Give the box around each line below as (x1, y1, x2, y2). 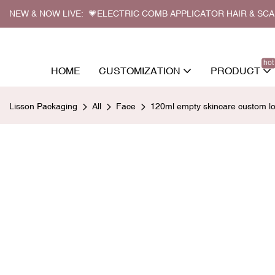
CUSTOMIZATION (99, 64, 180, 76)
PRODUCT (211, 64, 260, 76)
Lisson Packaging (9, 101, 77, 111)
